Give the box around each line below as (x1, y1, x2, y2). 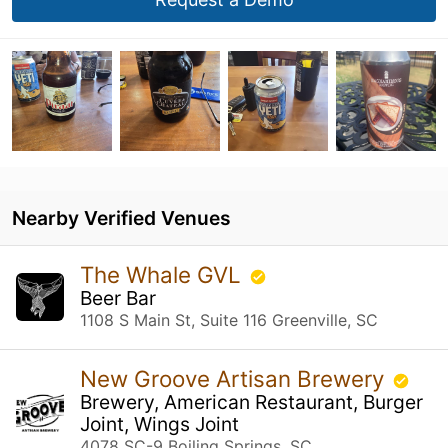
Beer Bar (80, 285, 156, 310)
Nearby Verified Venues (12, 205, 231, 230)
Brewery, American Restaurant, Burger (80, 389, 423, 414)
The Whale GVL (80, 260, 247, 288)
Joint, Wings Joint (80, 411, 239, 436)
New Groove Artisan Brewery (80, 364, 390, 392)
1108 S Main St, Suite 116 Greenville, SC (80, 309, 378, 330)
